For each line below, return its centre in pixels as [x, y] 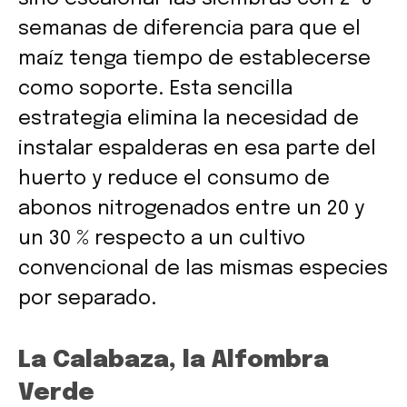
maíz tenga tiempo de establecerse [194, 59]
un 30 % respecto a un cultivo [162, 238]
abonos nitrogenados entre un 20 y [191, 208]
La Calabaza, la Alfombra [174, 360]
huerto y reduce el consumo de [174, 179]
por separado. [87, 298]
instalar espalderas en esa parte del [197, 149]
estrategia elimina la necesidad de [189, 119]
